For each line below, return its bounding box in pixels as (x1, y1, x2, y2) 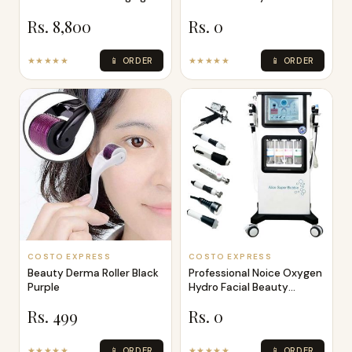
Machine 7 (189, 294, 240, 308)
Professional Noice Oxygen (189, 266, 322, 280)
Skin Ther (27, 3, 74, 17)
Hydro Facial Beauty (189, 280, 288, 294)
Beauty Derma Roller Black (27, 266, 159, 280)
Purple (27, 280, 60, 294)
